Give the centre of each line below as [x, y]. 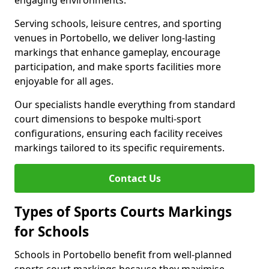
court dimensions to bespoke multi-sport [108, 119]
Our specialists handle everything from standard [125, 104]
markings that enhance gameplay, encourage [117, 52]
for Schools [52, 231]
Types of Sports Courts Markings [123, 212]
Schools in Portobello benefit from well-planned [123, 255]
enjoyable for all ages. [64, 81]
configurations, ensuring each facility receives [119, 133]
